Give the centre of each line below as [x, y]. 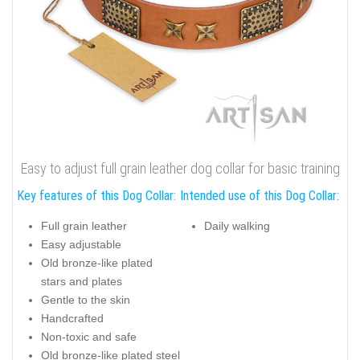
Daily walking [237, 226]
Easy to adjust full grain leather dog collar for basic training [180, 168]
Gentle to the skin [86, 300]
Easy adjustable [81, 245]
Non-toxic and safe [89, 337]
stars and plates [82, 282]
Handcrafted [72, 319]
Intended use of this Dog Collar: [260, 195]
